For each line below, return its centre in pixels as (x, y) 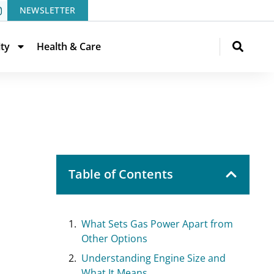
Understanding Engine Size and (154, 258)
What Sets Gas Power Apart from (157, 224)
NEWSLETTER (47, 10)
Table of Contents (121, 174)
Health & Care (69, 47)
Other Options (114, 238)
